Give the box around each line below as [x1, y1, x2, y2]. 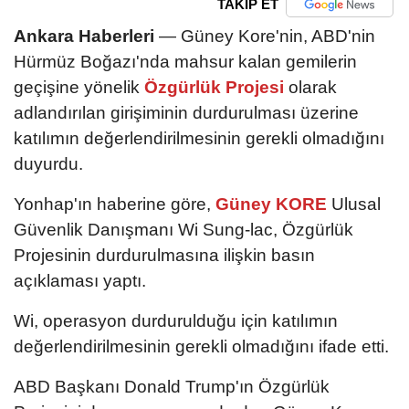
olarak [288, 77, 337, 97]
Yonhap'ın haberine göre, [14, 194, 211, 214]
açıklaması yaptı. [14, 270, 146, 290]
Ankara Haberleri [14, 26, 154, 46]
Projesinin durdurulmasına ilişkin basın [14, 245, 315, 265]
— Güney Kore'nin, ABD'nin [154, 26, 375, 46]
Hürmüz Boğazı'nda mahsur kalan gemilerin [14, 51, 357, 71]
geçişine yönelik [14, 77, 140, 97]
